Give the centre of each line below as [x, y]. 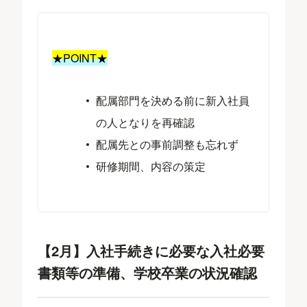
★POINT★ [80, 58]
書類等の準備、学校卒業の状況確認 [148, 272]
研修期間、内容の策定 [151, 166]
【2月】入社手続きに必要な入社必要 [151, 250]
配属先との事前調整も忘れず [168, 144]
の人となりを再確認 [146, 122]
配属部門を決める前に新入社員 [173, 100]
